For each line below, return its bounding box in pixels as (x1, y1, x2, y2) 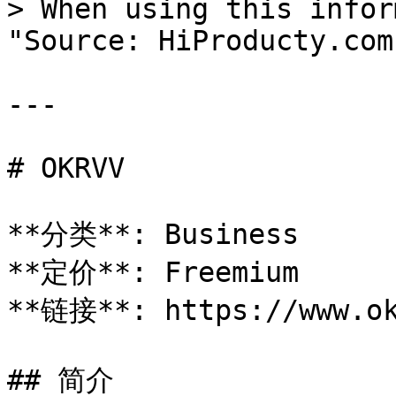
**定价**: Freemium (7, 256, 299, 288)
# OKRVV (7, 152, 125, 184)
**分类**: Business (7, 218, 299, 250)
